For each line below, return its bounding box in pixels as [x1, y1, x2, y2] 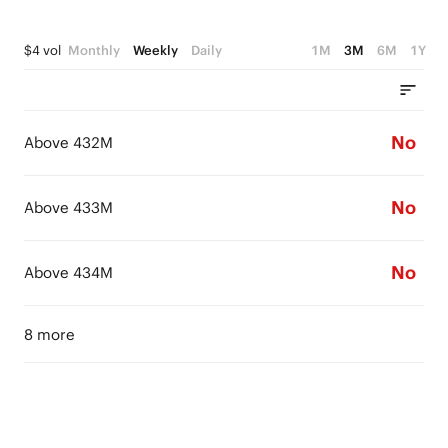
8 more [24, 325, 75, 344]
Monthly [67, 42, 120, 59]
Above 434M [24, 263, 113, 282]
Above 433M [24, 198, 113, 217]
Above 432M [24, 133, 113, 152]
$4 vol [24, 42, 61, 59]
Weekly [132, 42, 178, 59]
